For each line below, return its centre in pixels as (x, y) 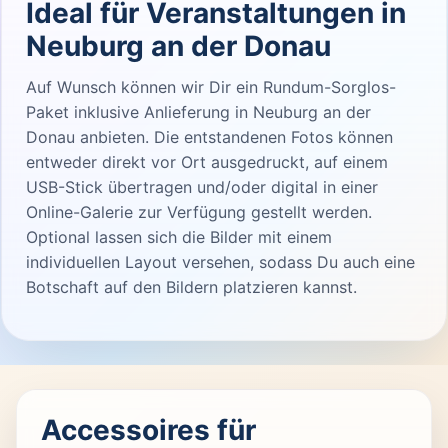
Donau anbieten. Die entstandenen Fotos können (209, 136)
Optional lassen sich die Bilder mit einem (179, 236)
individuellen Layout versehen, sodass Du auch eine (220, 261)
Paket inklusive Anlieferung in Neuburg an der (198, 111)
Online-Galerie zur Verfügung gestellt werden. (199, 211)
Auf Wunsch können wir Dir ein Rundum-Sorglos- (211, 86)
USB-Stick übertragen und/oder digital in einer (202, 186)
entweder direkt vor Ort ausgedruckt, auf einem (207, 161)
